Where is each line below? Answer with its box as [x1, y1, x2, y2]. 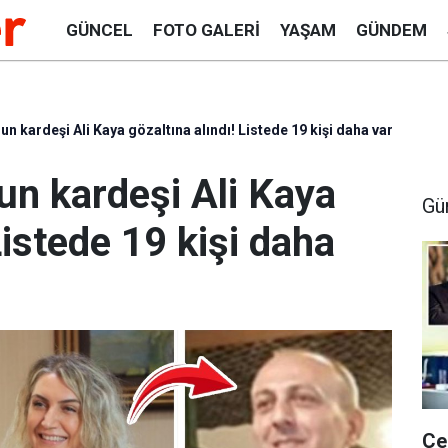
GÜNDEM [355, 19, 427, 40]
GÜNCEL [65, 19, 133, 40]
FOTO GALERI [152, 19, 260, 40]
